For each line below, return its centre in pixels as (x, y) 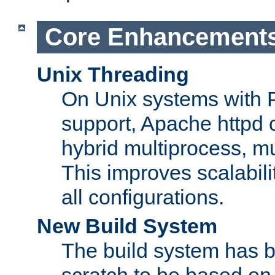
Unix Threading (113, 74)
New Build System (127, 226)
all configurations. (143, 197)
